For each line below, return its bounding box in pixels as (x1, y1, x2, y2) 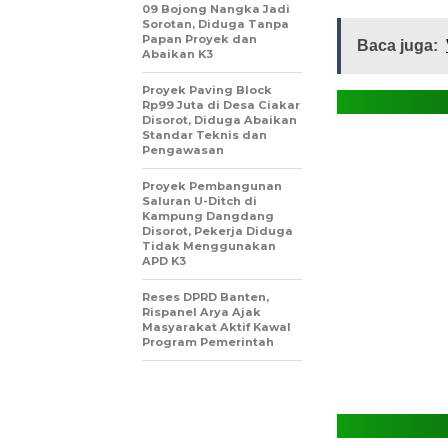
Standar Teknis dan (142, 127, 267, 142)
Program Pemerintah (142, 334, 274, 349)
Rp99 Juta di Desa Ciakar (142, 97, 300, 112)
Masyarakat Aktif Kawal (142, 319, 291, 334)
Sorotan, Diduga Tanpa (142, 16, 289, 31)
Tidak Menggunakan (142, 238, 276, 253)
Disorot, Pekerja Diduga (142, 223, 293, 238)
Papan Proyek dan (142, 31, 257, 46)
